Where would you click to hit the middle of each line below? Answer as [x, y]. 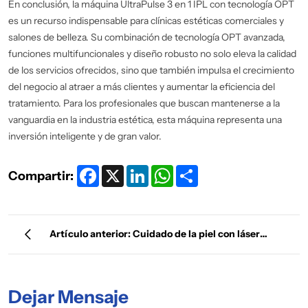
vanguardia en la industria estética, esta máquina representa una [145, 120]
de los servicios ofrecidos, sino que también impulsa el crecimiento [151, 70]
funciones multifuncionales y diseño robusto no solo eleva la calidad [152, 54]
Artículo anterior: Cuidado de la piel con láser [155, 234]
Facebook [120, 171]
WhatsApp [197, 171]
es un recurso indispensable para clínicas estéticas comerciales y [146, 21]
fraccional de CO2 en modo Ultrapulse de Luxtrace [166, 259]
